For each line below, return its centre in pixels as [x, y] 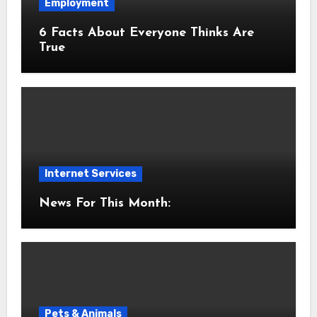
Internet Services [90, 173]
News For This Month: [104, 203]
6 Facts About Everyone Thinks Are [84, 33]
